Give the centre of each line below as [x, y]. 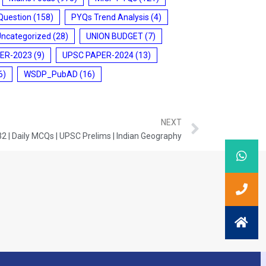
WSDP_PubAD [51, 74]
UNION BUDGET [115, 36]
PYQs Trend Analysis [110, 17]
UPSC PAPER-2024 [98, 55]
